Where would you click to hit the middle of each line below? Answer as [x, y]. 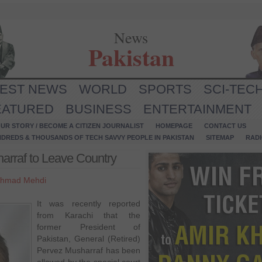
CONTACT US [225, 126]
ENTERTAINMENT [197, 109]
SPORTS [165, 89]
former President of [89, 227]
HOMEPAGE [174, 126]
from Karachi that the [89, 215]
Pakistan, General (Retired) [89, 239]
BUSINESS [99, 109]
